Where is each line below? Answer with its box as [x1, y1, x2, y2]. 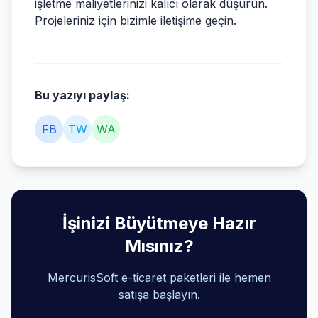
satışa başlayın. [118, 287, 200, 302]
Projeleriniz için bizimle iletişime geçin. [35, 13, 236, 28]
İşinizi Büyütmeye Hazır [62, 213, 256, 234]
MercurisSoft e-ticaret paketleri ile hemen [47, 270, 271, 285]
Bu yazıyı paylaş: [35, 88, 130, 102]
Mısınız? [124, 236, 194, 256]
